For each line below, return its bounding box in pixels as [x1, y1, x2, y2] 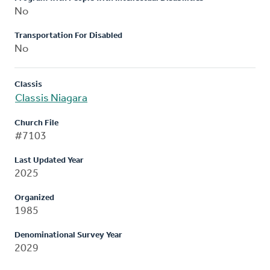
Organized [14, 193, 54, 202]
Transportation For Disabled [14, 31, 122, 40]
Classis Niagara [15, 92, 87, 104]
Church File [14, 118, 58, 128]
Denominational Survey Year [14, 230, 122, 240]
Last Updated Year [14, 155, 84, 165]
